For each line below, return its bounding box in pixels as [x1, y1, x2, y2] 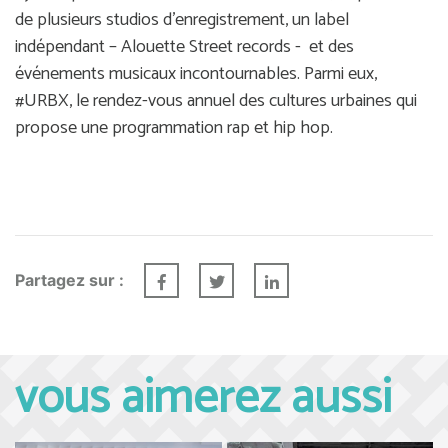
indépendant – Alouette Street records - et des [15, 31, 354, 62]
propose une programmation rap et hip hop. [15, 112, 333, 143]
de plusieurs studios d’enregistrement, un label [15, 4, 349, 35]
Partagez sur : [15, 270, 124, 291]
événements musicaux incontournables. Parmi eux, [15, 58, 377, 89]
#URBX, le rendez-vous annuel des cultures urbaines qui [15, 85, 417, 116]
